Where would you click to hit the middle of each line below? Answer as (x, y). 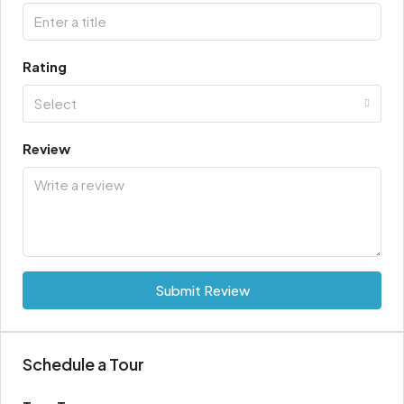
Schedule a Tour (83, 364)
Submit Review (202, 290)
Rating (45, 67)
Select (55, 104)
